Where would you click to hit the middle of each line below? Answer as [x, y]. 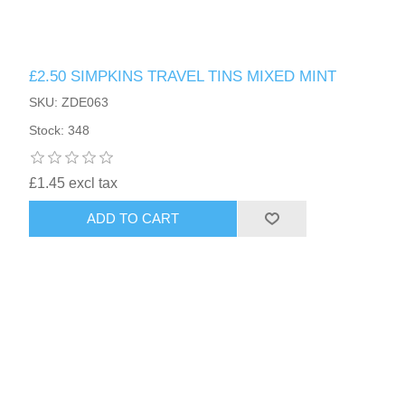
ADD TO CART [133, 219]
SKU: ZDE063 [69, 102]
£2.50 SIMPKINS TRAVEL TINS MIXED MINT [183, 76]
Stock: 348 [60, 130]
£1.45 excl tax [74, 183]
